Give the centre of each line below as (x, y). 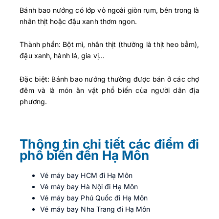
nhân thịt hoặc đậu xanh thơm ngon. (78, 21)
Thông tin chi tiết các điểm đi (109, 144)
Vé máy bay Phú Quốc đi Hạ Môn (94, 197)
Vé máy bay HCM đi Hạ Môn (86, 175)
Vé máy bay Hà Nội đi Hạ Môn (89, 186)
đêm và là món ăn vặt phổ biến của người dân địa (109, 90)
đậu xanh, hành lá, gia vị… (62, 56)
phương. (33, 101)
